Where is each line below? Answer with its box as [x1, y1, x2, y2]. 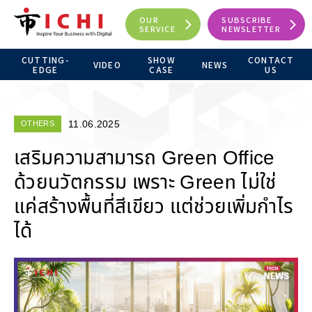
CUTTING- [21, 53, 70, 65]
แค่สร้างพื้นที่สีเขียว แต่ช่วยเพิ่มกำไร [14, 192, 294, 222]
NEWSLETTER [221, 23, 281, 34]
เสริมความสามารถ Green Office [14, 143, 275, 173]
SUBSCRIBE [221, 14, 272, 25]
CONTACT [247, 53, 295, 65]
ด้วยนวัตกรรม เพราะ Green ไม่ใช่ [14, 168, 276, 198]
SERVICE [139, 23, 175, 34]
